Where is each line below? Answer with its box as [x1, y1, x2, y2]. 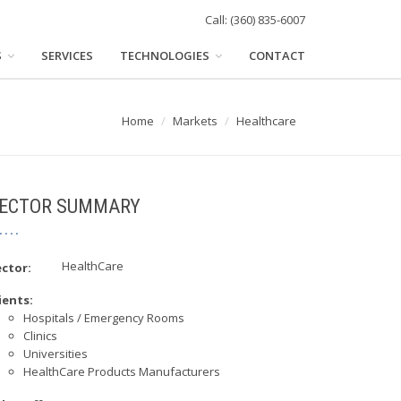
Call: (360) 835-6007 [205, 11, 305, 28]
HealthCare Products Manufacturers [23, 363, 220, 380]
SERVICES [41, 47, 93, 64]
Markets [173, 113, 218, 129]
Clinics [23, 328, 57, 345]
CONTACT [249, 47, 305, 64]
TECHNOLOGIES [120, 47, 212, 64]
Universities [23, 346, 88, 363]
